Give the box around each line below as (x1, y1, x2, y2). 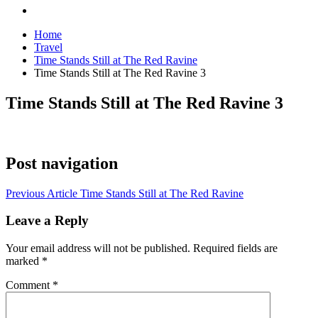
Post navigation (6, 153, 118, 172)
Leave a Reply (6, 213, 89, 229)
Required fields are (193, 242, 278, 255)
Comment (6, 279, 53, 292)
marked (6, 255, 42, 268)
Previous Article (6, 187, 77, 199)
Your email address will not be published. (6, 242, 190, 255)
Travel (34, 41, 62, 53)
